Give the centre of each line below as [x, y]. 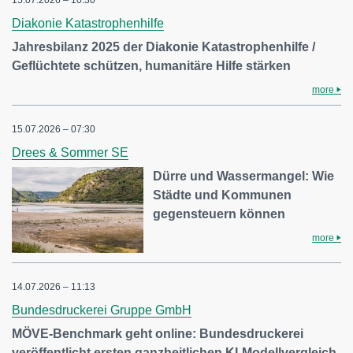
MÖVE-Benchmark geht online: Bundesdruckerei [158, 334]
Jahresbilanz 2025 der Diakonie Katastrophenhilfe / [163, 46]
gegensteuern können [219, 214]
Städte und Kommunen [223, 195]
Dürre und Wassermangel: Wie [244, 176]
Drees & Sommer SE [70, 152]
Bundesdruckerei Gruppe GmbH [102, 310]
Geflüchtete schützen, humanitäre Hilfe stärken [151, 65]
